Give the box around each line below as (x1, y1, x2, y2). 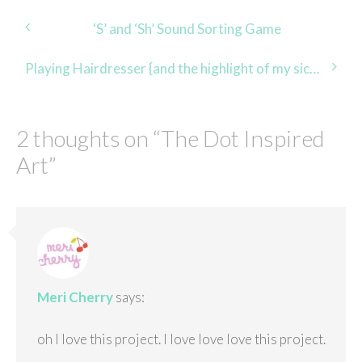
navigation (15, 41, 131, 74)
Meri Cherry (36, 288, 113, 305)
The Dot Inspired (161, 124, 325, 152)
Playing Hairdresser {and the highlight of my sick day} (309, 59, 319, 77)
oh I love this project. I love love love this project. (36, 330, 326, 348)
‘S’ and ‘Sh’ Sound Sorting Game (93, 19, 281, 37)
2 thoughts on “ (16, 124, 161, 152)
